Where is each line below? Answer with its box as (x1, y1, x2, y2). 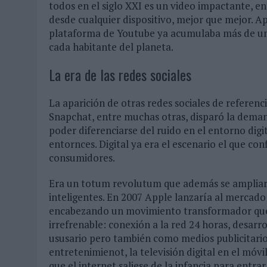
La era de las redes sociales (49, 63, 191, 85)
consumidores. (49, 150, 115, 164)
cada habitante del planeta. (49, 39, 175, 54)
